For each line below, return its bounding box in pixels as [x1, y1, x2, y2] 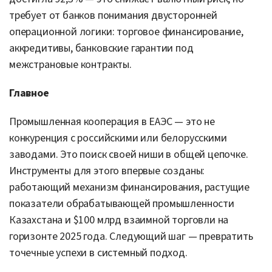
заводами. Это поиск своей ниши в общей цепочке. [9, 146, 248, 162]
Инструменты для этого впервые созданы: [9, 163, 205, 178]
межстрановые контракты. [9, 56, 132, 72]
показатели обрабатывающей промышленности [9, 195, 234, 211]
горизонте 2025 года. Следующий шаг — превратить [9, 228, 253, 244]
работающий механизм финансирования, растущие [9, 179, 250, 195]
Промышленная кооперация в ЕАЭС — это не [9, 114, 215, 129]
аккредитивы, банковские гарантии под [9, 40, 194, 56]
